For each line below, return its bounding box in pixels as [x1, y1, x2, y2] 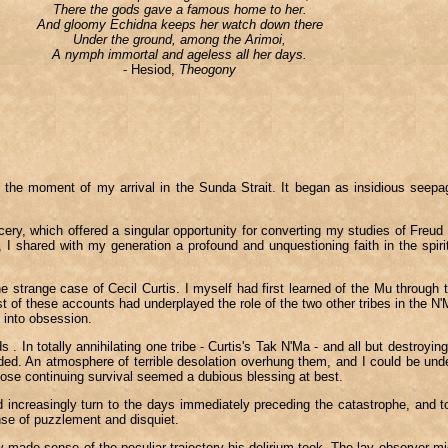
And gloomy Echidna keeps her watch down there [36, 16, 323, 32]
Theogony [179, 61, 236, 77]
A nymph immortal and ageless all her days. [52, 46, 307, 62]
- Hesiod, [123, 61, 179, 77]
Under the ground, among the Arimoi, [73, 31, 286, 47]
